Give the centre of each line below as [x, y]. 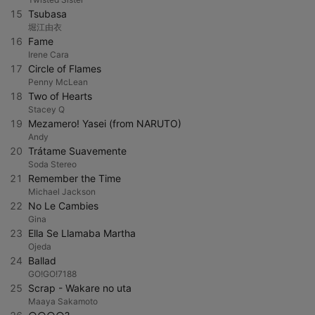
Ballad [42, 261]
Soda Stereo [52, 164]
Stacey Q [46, 109]
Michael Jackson [62, 192]
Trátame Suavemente [77, 151]
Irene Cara [49, 54]
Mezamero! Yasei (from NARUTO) [105, 123]
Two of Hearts [60, 96]
